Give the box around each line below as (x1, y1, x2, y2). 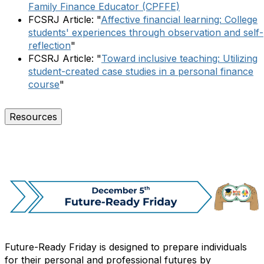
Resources (9, 110, 57, 123)
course (28, 78, 60, 90)
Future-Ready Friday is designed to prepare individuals (5, 240, 247, 253)
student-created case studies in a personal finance (28, 65, 253, 77)
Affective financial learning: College (101, 13, 258, 25)
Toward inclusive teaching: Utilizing (101, 52, 258, 64)
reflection (28, 39, 71, 51)
